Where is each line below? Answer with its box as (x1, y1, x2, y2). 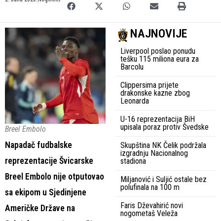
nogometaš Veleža (120, 209, 178, 219)
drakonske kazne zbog (120, 88, 190, 98)
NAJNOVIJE (130, 27, 187, 41)
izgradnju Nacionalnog (120, 148, 188, 158)
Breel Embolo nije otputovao (5, 172, 104, 182)
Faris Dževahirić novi (120, 201, 183, 211)
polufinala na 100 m (120, 183, 180, 192)
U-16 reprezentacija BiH (120, 114, 195, 124)
